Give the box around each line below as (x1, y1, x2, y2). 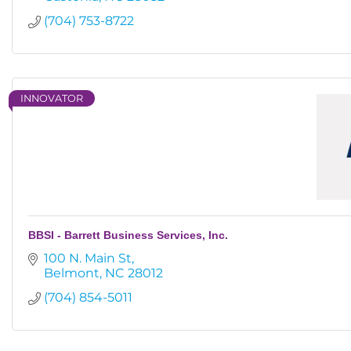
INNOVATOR (20, 92, 83, 104)
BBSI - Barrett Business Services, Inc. (28, 229, 228, 241)
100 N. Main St (44, 251, 132, 266)
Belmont (44, 266, 100, 280)
